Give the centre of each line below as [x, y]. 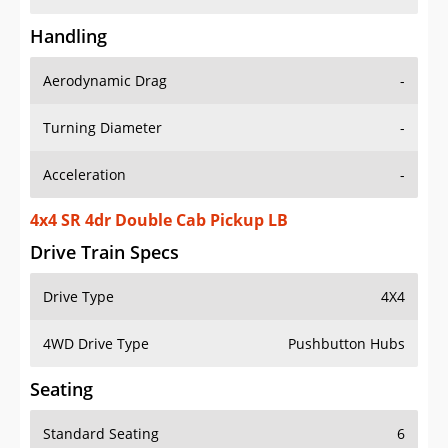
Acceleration [84, 175]
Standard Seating [101, 434]
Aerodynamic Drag [105, 81]
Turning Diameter [102, 128]
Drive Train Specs [104, 252]
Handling [68, 36]
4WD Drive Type [96, 344]
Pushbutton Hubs [346, 344]
